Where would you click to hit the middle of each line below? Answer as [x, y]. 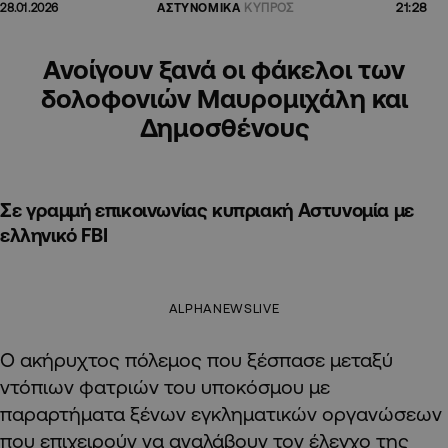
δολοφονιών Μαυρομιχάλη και [224, 98]
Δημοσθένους [224, 127]
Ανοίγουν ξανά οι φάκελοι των [224, 69]
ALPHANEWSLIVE [224, 308]
